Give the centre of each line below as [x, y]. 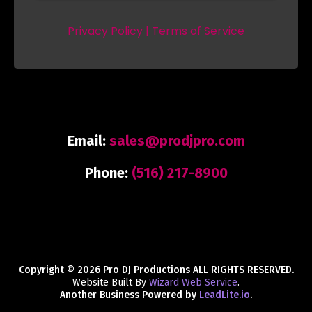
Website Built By [111, 282]
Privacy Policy [105, 31]
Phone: [108, 173]
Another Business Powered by [130, 295]
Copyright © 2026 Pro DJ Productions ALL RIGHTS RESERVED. [156, 270]
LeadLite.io [225, 295]
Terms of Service [198, 31]
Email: [88, 141]
